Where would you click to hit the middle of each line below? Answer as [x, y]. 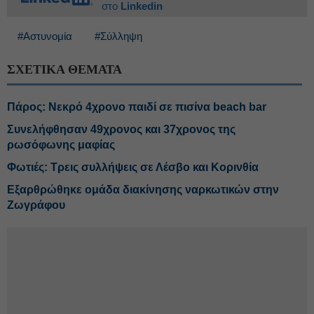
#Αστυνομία [45, 36]
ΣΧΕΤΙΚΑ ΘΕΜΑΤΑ [64, 69]
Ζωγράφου [36, 205]
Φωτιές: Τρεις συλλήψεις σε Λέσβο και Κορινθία [133, 167]
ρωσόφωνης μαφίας [61, 145]
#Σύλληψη [118, 36]
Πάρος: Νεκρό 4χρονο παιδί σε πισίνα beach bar [137, 107]
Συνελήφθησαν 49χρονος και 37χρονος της [121, 129]
